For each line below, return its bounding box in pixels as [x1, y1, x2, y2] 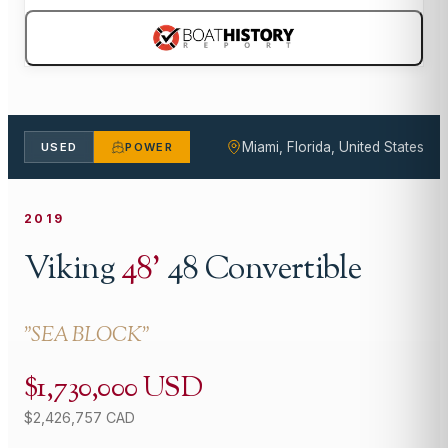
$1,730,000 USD [24, 369, 203, 410]
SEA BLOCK [31, 322, 142, 352]
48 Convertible [167, 246, 362, 293]
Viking [24, 246, 115, 293]
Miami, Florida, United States [242, 139, 424, 156]
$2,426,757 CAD [24, 408, 135, 426]
